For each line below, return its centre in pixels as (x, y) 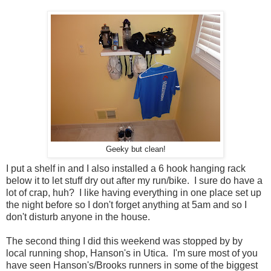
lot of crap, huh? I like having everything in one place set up (134, 192)
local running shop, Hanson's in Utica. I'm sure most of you (132, 253)
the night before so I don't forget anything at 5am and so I (126, 204)
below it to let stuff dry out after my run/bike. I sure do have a (134, 180)
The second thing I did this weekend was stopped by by (124, 241)
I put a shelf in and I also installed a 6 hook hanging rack (126, 168)
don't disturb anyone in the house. (78, 217)
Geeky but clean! (135, 149)
